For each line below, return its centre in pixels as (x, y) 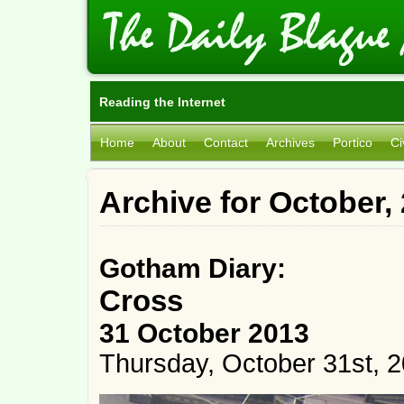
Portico (353, 142)
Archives (290, 142)
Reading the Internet (162, 102)
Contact (226, 142)
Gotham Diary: (193, 268)
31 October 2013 (204, 333)
